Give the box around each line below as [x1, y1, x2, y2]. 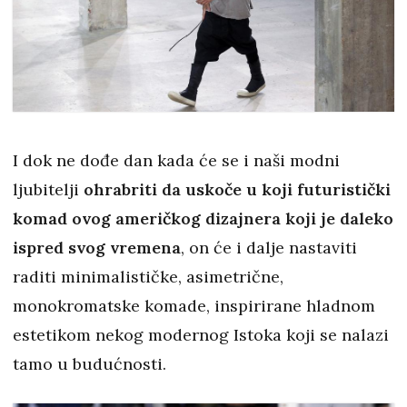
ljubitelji [13, 179, 79, 201]
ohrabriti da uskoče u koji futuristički [79, 179, 391, 201]
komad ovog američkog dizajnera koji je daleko [13, 208, 393, 230]
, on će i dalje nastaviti [181, 237, 357, 259]
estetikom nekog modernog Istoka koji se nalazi [13, 324, 389, 346]
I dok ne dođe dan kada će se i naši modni [13, 150, 340, 172]
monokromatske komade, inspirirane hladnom [13, 295, 375, 317]
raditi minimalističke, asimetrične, [13, 266, 283, 288]
